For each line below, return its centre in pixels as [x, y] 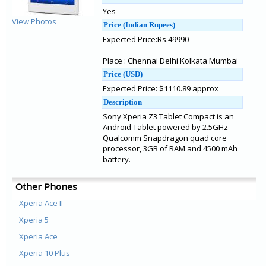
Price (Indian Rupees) [139, 25]
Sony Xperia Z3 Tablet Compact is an [168, 116]
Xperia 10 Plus [45, 253]
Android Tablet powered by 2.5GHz [165, 127]
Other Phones [46, 186]
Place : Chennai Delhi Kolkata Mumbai [170, 61]
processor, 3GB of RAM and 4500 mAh [170, 148]
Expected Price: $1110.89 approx [161, 88]
